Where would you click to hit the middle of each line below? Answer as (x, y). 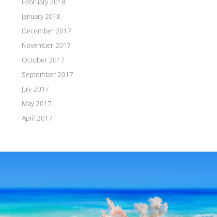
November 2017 (46, 46)
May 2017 (36, 104)
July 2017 (35, 89)
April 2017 (37, 118)
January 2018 (41, 16)
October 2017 (43, 60)
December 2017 (46, 31)
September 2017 (47, 75)
